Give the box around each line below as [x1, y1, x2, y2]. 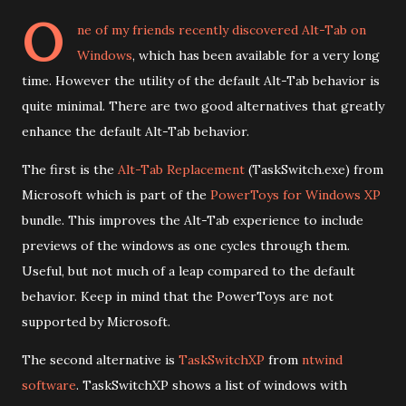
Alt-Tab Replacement [118, 161, 245, 178]
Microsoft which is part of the [22, 187, 210, 203]
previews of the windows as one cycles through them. [22, 237, 350, 254]
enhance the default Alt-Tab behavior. [22, 123, 249, 140]
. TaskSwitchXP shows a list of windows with [76, 377, 347, 393]
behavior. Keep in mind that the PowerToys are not [22, 288, 333, 304]
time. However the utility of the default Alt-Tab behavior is [22, 72, 380, 89]
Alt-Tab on [302, 22, 366, 38]
